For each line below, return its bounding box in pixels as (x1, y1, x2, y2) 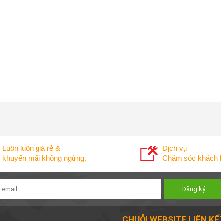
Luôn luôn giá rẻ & (2, 144, 60, 152)
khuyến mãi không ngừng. (2, 154, 86, 162)
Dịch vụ (162, 144, 187, 152)
